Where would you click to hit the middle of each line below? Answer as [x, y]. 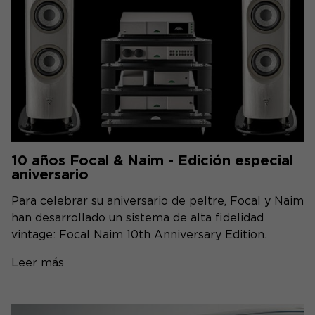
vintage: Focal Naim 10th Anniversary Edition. [139, 234]
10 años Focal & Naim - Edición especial [152, 160]
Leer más [38, 263]
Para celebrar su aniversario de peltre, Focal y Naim [157, 201]
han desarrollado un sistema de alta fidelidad [137, 218]
